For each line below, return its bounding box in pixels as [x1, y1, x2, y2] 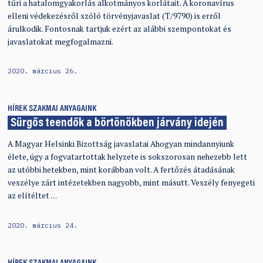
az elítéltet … [7, 190, 57, 201]
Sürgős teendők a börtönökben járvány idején [10, 117, 224, 130]
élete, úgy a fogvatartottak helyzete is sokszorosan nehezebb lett [7, 151, 247, 163]
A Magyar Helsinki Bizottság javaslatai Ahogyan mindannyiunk [7, 139, 234, 150]
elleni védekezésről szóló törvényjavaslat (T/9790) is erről [7, 10, 221, 21]
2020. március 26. [7, 66, 77, 75]
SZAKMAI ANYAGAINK [28, 104, 96, 114]
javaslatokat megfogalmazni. [7, 36, 113, 47]
